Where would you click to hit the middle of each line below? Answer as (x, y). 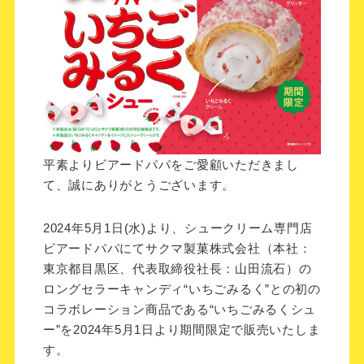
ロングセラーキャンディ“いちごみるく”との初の (182, 290)
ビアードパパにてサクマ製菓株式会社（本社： (177, 249)
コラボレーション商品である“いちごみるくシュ (180, 310)
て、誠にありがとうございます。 (139, 185)
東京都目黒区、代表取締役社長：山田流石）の (177, 269)
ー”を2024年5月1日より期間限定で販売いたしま (182, 330)
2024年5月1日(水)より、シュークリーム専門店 (178, 229)
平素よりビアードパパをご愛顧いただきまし (171, 165)
